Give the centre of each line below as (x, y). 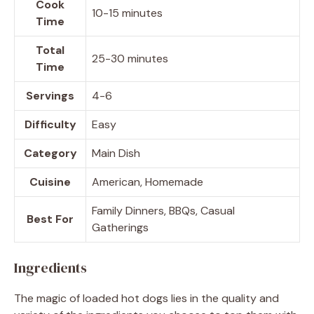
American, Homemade (148, 182)
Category (50, 153)
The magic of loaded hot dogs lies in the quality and (146, 298)
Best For (50, 219)
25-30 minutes (130, 58)
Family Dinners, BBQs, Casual (163, 210)
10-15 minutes (127, 13)
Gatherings (120, 227)
